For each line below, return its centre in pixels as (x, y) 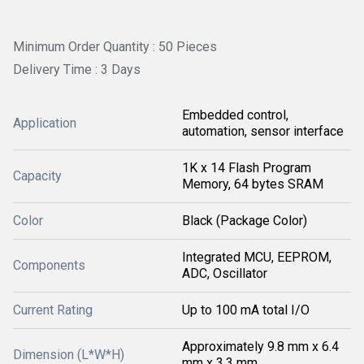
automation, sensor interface (263, 131)
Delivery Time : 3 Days (77, 69)
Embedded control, (235, 115)
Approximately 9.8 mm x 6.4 (260, 346)
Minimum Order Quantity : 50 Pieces (115, 47)
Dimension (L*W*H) (69, 354)
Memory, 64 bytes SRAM (253, 184)
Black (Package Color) (245, 220)
